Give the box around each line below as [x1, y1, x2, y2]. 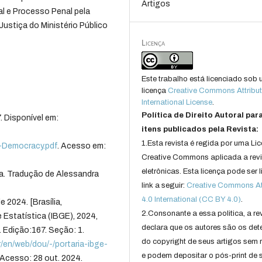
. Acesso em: [57, 142, 106, 151]
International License [142, 98, 213, 107]
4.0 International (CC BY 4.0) [142, 195, 242, 204]
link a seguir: [142, 181, 187, 190]
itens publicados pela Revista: [142, 125, 259, 134]
